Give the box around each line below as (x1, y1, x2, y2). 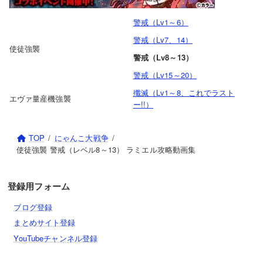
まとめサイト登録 (14, 217, 76, 228)
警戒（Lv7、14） (133, 33, 193, 45)
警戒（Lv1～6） (133, 16, 188, 28)
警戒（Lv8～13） (133, 51, 193, 63)
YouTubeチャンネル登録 (14, 232, 98, 244)
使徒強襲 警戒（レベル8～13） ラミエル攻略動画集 (16, 143, 196, 155)
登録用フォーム (8, 179, 70, 193)
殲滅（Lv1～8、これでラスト (133, 86, 235, 98)
